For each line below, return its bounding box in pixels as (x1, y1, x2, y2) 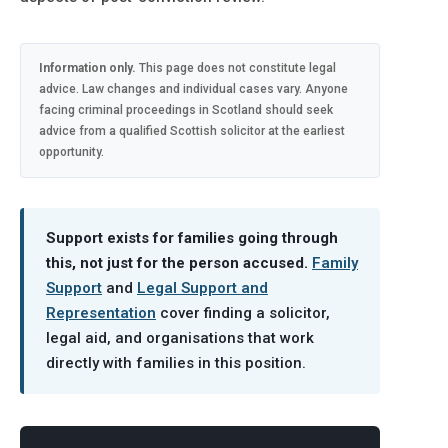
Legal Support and (137, 279, 268, 297)
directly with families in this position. (46, 354, 306, 372)
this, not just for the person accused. (46, 254, 308, 272)
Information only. (39, 61, 136, 75)
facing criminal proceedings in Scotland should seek (39, 103, 333, 117)
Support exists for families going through (46, 229, 338, 247)
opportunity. (39, 145, 104, 159)
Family (312, 254, 358, 272)
